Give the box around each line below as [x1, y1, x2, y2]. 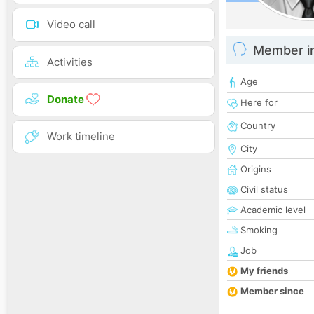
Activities [47, 55, 93, 69]
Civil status [238, 184, 288, 196]
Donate [47, 92, 86, 106]
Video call [47, 18, 95, 32]
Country [238, 120, 275, 132]
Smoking [238, 224, 278, 236]
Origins [238, 163, 271, 175]
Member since [240, 285, 304, 297]
